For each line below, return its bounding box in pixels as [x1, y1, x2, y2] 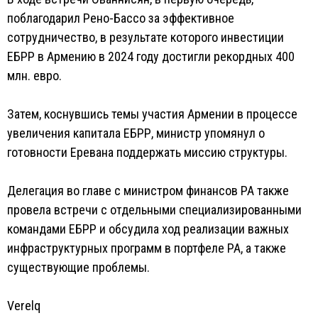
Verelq [7, 298, 40, 313]
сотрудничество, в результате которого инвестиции [7, 30, 284, 45]
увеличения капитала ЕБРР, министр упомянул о [7, 126, 265, 141]
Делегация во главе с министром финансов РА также [7, 183, 289, 198]
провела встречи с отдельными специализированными [7, 202, 302, 217]
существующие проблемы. [7, 260, 150, 275]
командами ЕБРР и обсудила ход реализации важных [7, 221, 289, 236]
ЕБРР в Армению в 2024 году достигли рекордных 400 [7, 49, 295, 64]
